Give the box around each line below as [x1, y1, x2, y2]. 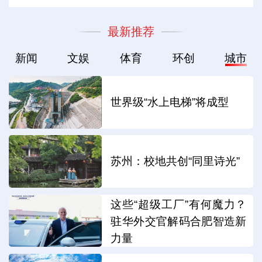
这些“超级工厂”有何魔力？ [111, 198, 247, 211]
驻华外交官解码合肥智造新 [111, 215, 247, 227]
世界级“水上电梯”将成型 [111, 95, 229, 108]
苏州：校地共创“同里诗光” [111, 155, 240, 168]
